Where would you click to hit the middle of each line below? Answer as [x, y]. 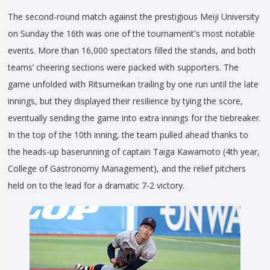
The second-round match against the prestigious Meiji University [133, 17]
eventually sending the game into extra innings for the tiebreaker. [134, 118]
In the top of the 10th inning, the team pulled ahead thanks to [128, 135]
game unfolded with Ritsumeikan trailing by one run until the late [133, 84]
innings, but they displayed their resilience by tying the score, [125, 101]
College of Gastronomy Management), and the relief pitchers [127, 169]
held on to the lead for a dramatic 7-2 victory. [96, 186]
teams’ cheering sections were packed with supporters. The [123, 67]
